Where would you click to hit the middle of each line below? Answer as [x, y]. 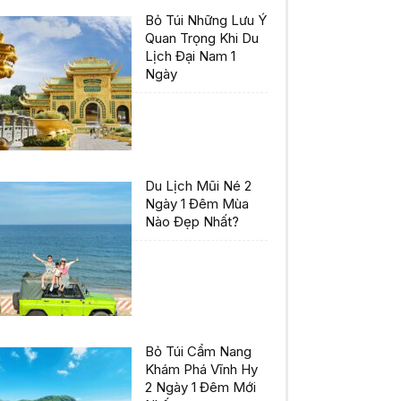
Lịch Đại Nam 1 [190, 56]
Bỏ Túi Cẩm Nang [198, 352]
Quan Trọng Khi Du [202, 38]
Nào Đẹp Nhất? [192, 222]
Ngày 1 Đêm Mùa [197, 204]
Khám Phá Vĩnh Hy [201, 370]
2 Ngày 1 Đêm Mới [200, 388]
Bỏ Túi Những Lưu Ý [206, 21]
